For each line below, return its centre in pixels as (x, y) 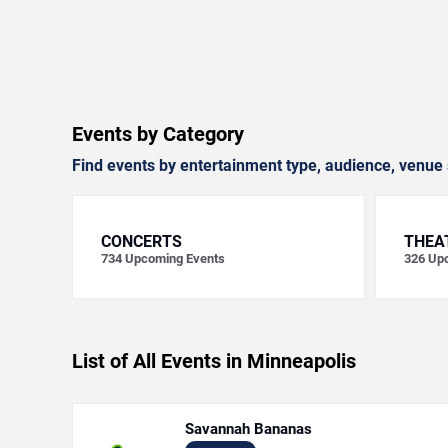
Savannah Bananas (248, 429)
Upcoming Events (175, 258)
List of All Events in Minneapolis (214, 361)
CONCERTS (141, 241)
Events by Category (158, 134)
